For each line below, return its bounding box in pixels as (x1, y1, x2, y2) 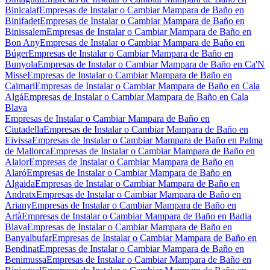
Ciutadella (5, 124, 43, 135)
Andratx (5, 189, 36, 200)
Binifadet (5, 16, 40, 27)
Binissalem (5, 27, 46, 37)
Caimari (5, 81, 35, 92)
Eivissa (5, 135, 32, 146)
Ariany (5, 200, 31, 211)
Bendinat (5, 243, 39, 254)
